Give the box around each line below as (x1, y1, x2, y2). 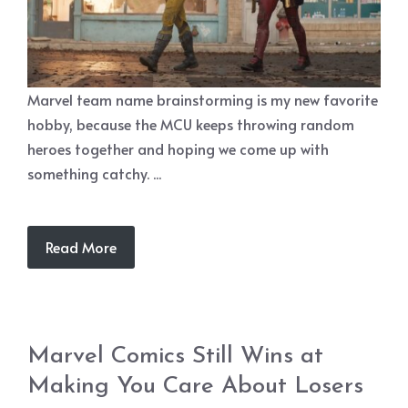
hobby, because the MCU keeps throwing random (27, 114, 354, 134)
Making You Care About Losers (27, 374, 363, 399)
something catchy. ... (27, 163, 161, 183)
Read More (46, 237, 117, 257)
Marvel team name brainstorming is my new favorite (27, 89, 378, 109)
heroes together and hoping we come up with (27, 138, 329, 158)
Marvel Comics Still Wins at (27, 344, 323, 369)
